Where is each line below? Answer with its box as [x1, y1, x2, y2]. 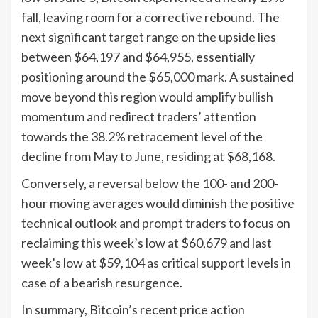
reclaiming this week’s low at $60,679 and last [21, 234, 272, 251]
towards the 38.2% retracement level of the [21, 128, 263, 144]
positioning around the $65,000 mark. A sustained [21, 68, 294, 84]
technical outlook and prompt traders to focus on [21, 214, 290, 231]
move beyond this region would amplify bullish [21, 88, 273, 104]
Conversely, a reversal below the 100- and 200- [21, 175, 278, 191]
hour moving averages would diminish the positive [21, 194, 295, 211]
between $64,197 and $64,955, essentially [21, 48, 255, 65]
